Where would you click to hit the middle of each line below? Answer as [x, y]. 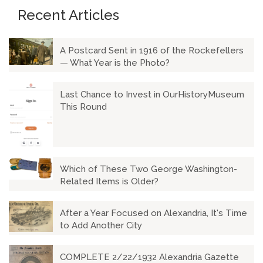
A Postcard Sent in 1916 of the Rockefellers [152, 50]
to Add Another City [101, 225]
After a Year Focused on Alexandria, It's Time [154, 213]
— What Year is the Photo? [115, 63]
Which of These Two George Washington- [149, 169]
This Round [83, 107]
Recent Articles [68, 15]
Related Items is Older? [109, 181]
